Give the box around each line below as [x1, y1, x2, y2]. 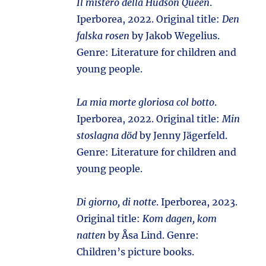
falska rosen [77, 30, 130, 42]
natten [77, 229, 106, 241]
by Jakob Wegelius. [129, 30, 220, 42]
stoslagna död [77, 129, 138, 141]
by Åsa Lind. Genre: [106, 229, 199, 241]
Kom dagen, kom [142, 213, 217, 224]
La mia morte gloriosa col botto [77, 96, 215, 108]
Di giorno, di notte [77, 196, 157, 208]
